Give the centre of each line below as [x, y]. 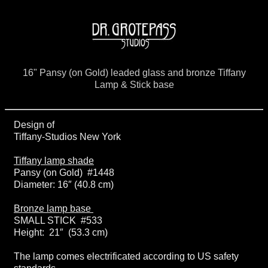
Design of [34, 125]
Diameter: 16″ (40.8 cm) [64, 185]
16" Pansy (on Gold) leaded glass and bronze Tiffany [134, 73]
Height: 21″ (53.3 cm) [61, 232]
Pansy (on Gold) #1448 [64, 173]
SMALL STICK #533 [58, 220]
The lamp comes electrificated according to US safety [126, 256]
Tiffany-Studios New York [67, 137]
